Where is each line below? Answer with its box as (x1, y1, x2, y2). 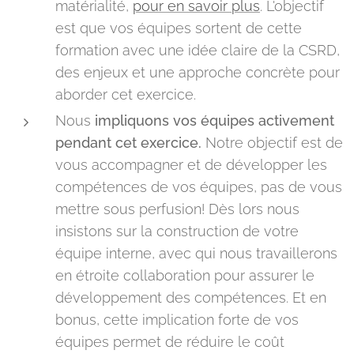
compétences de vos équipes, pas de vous (55, 179, 342, 195)
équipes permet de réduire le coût (55, 333, 284, 350)
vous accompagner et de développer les (55, 156, 327, 173)
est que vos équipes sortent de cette (55, 20, 302, 36)
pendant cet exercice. (55, 134, 201, 151)
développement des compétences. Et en (55, 289, 326, 306)
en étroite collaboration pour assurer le (55, 267, 314, 284)
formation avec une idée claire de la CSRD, (55, 42, 340, 58)
